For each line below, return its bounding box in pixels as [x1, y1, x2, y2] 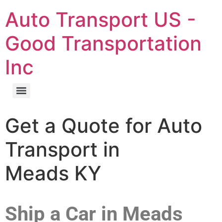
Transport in [5, 137, 120, 162]
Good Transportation [5, 31, 202, 55]
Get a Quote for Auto [5, 113, 202, 138]
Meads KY [5, 161, 107, 185]
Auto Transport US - [5, 7, 196, 32]
